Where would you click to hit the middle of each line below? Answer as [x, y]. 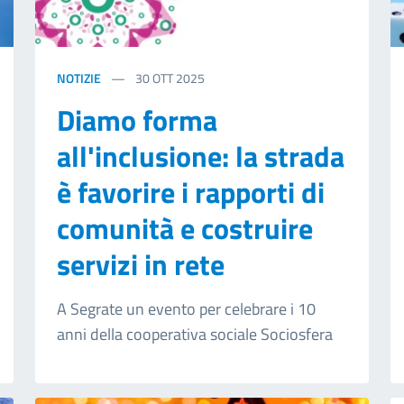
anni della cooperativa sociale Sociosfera [194, 334]
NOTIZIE [78, 78]
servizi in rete [140, 264]
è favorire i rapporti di [190, 192]
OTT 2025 [178, 78]
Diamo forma [137, 119]
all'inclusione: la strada [200, 156]
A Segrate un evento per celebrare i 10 [186, 308]
